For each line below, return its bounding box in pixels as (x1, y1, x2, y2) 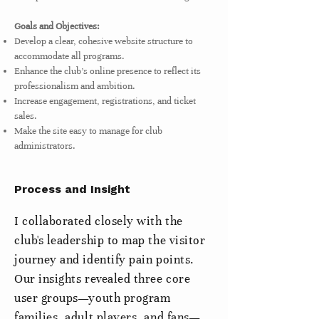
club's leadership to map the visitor (14, 233, 206, 248)
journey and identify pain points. (14, 252, 194, 267)
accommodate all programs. (14, 50, 125, 62)
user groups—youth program (14, 291, 171, 305)
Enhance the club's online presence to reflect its (14, 65, 201, 77)
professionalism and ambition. (14, 80, 135, 92)
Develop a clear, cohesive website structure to (14, 35, 193, 47)
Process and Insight (14, 182, 130, 196)
